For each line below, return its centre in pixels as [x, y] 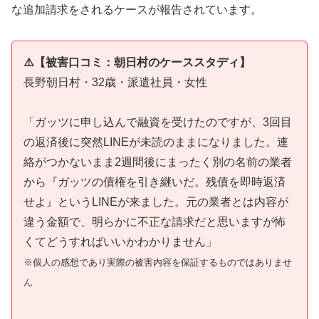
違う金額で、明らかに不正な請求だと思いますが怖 [155, 222]
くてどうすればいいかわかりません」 [120, 242]
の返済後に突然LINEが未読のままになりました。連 [156, 142]
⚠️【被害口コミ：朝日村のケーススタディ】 [137, 62]
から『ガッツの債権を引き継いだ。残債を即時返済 [155, 182]
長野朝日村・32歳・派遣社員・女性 [115, 82]
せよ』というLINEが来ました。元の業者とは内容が [156, 202]
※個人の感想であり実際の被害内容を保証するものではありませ [158, 263]
